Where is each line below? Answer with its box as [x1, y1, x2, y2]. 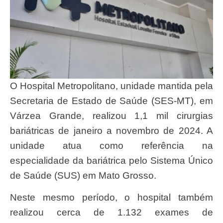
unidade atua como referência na [10, 140, 213, 151]
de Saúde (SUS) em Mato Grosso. [10, 170, 156, 181]
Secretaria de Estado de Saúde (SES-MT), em [10, 95, 213, 106]
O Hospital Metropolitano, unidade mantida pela [10, 80, 213, 91]
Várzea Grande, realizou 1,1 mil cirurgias [10, 110, 213, 121]
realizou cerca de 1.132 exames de [10, 207, 213, 218]
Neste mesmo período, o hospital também [10, 192, 17, 203]
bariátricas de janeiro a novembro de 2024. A [10, 125, 213, 136]
